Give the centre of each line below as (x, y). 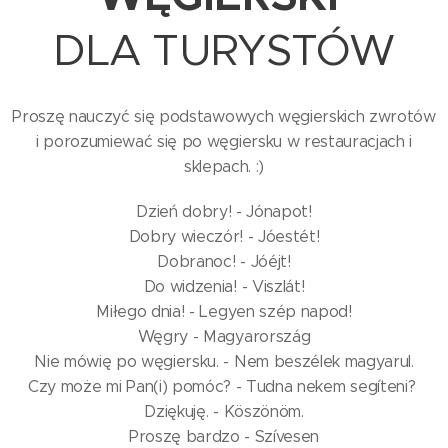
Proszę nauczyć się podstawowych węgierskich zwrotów (224, 116)
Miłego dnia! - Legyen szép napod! (224, 311)
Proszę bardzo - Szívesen (224, 436)
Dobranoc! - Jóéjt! (224, 261)
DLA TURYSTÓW (224, 50)
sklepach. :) (224, 166)
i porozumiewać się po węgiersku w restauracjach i (224, 141)
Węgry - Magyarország (224, 336)
